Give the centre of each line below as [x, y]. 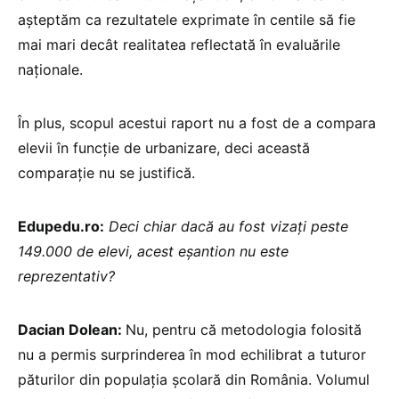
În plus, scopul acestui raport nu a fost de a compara [197, 122]
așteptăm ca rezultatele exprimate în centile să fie [187, 19]
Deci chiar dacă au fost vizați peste [228, 226]
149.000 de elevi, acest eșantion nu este [153, 251]
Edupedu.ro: [61, 226]
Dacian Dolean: [72, 329]
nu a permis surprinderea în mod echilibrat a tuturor [192, 354]
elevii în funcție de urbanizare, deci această [164, 147]
